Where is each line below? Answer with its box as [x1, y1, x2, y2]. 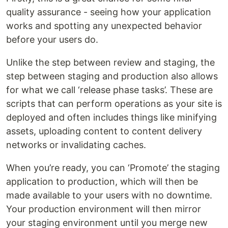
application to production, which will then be [6, 176, 198, 187]
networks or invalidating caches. [6, 139, 146, 150]
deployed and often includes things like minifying [6, 112, 217, 123]
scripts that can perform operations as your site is [6, 98, 222, 109]
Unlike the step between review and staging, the [6, 57, 215, 68]
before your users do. [6, 34, 98, 45]
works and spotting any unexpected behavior [6, 20, 202, 31]
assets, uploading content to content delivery [6, 126, 202, 136]
